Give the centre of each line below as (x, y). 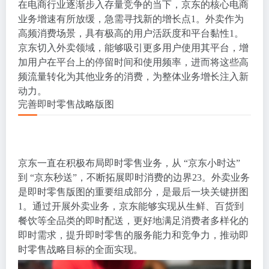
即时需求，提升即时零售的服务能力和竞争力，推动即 (133, 235)
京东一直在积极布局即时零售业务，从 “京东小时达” (129, 163)
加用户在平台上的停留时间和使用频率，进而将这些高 (133, 62)
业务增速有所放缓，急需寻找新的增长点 (104, 19)
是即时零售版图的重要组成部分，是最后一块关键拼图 (133, 192)
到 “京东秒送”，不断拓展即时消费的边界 (105, 177)
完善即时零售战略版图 (66, 104)
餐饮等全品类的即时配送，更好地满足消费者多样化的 (133, 221)
